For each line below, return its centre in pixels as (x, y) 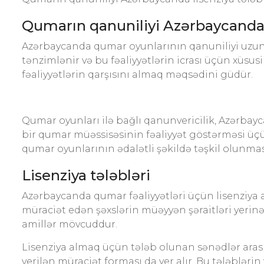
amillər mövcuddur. (70, 224)
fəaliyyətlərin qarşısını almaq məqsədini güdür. (137, 75)
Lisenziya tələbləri (86, 175)
